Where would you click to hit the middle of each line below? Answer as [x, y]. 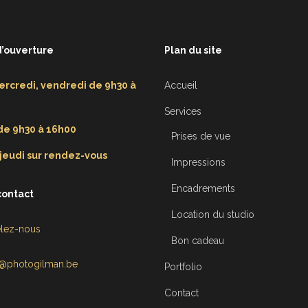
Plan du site [193, 51]
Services [183, 112]
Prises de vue [201, 136]
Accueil [181, 86]
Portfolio [183, 267]
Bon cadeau [198, 241]
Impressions [198, 163]
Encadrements [203, 189]
